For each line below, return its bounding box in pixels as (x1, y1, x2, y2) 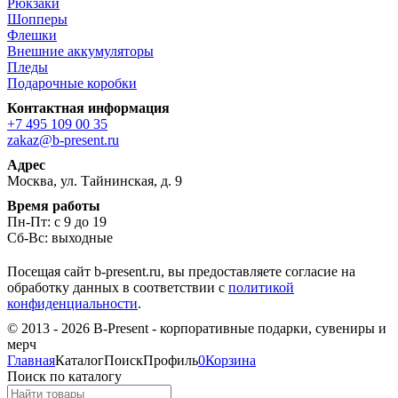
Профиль (143, 352, 198, 368)
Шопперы (7, 11, 68, 27)
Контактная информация (7, 99, 170, 115)
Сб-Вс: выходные (7, 229, 113, 245)
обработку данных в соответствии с (7, 279, 228, 295)
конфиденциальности (7, 295, 138, 311)
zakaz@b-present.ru (7, 131, 119, 147)
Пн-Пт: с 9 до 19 (7, 213, 107, 229)
